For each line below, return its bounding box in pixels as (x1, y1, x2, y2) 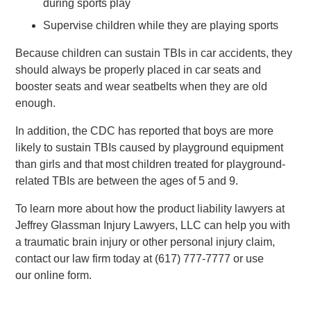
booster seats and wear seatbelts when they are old (15, 81, 268, 92)
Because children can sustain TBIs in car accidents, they (15, 47, 293, 59)
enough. (15, 97, 56, 109)
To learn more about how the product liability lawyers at (15, 203, 285, 215)
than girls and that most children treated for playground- (15, 158, 286, 170)
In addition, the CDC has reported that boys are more (15, 125, 274, 137)
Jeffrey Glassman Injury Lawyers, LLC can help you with (15, 219, 291, 231)
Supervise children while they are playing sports (43, 19, 279, 31)
